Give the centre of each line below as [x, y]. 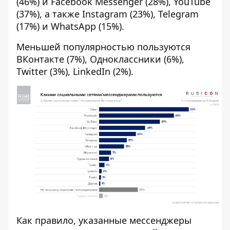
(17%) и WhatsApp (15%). [70, 26]
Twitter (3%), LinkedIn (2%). [75, 72]
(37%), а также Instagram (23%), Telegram [108, 14]
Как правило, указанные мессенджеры [104, 221]
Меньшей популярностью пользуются [103, 47]
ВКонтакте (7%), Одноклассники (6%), [100, 59]
